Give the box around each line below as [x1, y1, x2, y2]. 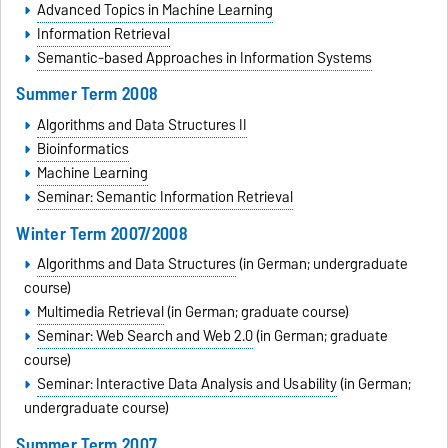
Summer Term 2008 [16, 79, 159, 109]
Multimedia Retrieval [36, 300, 164, 325]
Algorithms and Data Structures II [36, 113, 247, 138]
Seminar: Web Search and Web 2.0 [36, 324, 253, 349]
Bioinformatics [36, 137, 129, 162]
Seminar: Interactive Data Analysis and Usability [36, 372, 337, 397]
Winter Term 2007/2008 [16, 218, 188, 248]
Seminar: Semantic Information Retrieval [36, 185, 293, 210]
